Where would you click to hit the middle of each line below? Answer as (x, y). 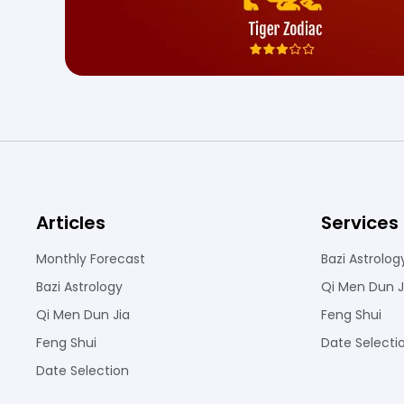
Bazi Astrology (79, 287)
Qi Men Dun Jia (83, 315)
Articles (71, 223)
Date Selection (83, 371)
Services (360, 223)
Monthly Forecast (91, 259)
